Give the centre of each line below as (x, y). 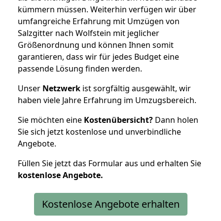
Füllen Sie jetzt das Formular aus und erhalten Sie (110, 163)
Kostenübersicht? (118, 120)
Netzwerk (61, 88)
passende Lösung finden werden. (80, 68)
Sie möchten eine (51, 120)
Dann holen (176, 120)
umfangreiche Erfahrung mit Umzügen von (99, 21)
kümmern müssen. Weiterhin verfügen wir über (107, 9)
